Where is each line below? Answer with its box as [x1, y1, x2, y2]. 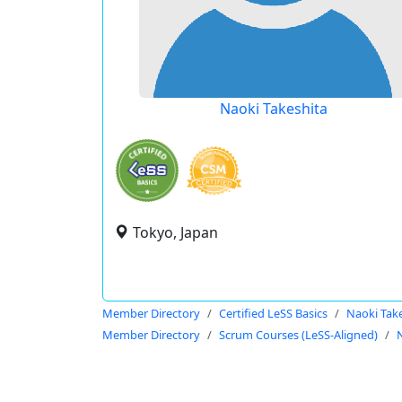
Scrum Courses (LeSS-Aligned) [219, 327, 378, 343]
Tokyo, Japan [133, 223, 218, 242]
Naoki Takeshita [219, 99, 328, 118]
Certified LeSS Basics [219, 305, 328, 321]
